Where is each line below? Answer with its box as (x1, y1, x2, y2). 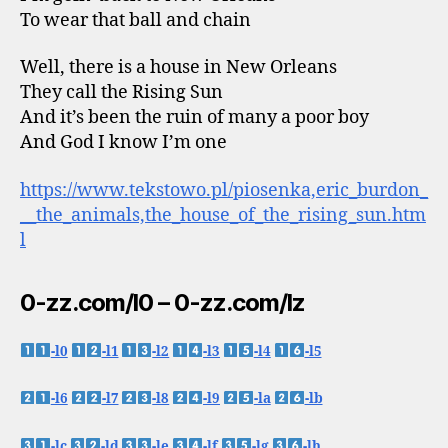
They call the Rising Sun (20, 81, 223, 104)
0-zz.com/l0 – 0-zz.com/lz (20, 287, 306, 317)
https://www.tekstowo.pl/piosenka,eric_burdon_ (20, 178, 428, 202)
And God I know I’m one (20, 131, 227, 154)
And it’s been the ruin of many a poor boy (20, 106, 369, 129)
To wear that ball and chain (20, 8, 251, 32)
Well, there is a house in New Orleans (20, 56, 337, 79)
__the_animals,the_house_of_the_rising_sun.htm (20, 203, 426, 227)
